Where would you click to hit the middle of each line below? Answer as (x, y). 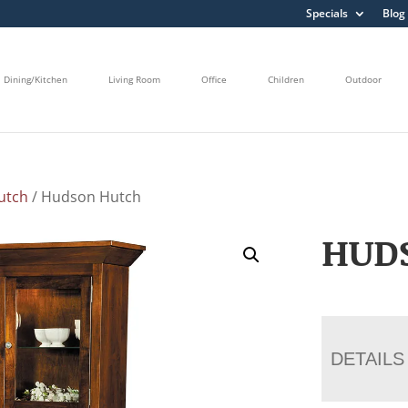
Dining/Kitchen (36, 80)
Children (286, 80)
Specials (326, 13)
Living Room (134, 80)
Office (214, 80)
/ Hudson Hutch (85, 196)
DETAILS (368, 358)
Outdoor (363, 80)
